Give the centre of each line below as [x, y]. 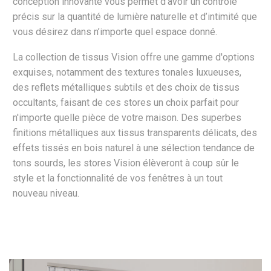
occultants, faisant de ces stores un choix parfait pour [126, 103]
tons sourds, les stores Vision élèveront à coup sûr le [126, 163]
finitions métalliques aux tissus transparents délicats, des [135, 133]
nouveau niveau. [46, 194]
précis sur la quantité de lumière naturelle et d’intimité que [135, 16]
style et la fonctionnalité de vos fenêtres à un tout [118, 178]
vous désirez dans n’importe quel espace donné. [115, 31]
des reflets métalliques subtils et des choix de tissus [126, 88]
